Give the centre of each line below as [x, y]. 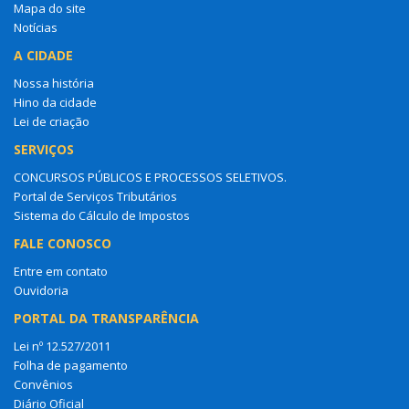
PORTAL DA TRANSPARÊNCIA [106, 318]
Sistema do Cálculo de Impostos [102, 215]
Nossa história [54, 83]
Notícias [36, 27]
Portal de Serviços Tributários [95, 196]
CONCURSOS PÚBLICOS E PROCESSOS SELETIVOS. [150, 177]
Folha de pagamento [71, 365]
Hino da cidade [55, 102]
